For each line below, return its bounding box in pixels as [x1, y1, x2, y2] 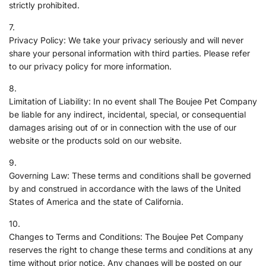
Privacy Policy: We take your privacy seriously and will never [9, 34, 243, 45]
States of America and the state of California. [9, 196, 183, 207]
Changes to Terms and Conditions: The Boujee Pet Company [9, 231, 243, 242]
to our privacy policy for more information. [9, 61, 172, 71]
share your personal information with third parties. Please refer [9, 47, 250, 58]
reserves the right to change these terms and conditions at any [9, 244, 253, 255]
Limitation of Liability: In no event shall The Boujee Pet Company [9, 96, 257, 106]
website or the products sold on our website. [9, 135, 182, 145]
